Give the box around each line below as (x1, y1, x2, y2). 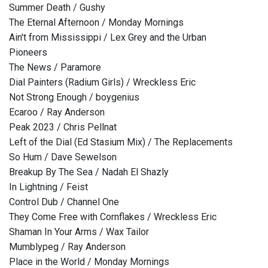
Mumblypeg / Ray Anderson (9, 241, 126, 253)
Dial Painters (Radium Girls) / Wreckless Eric (9, 77, 196, 89)
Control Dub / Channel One (9, 196, 119, 208)
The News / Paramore (9, 62, 101, 74)
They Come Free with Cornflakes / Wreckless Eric (9, 211, 217, 223)
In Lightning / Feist (9, 181, 88, 193)
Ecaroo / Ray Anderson (9, 106, 105, 118)
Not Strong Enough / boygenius (9, 92, 139, 103)
